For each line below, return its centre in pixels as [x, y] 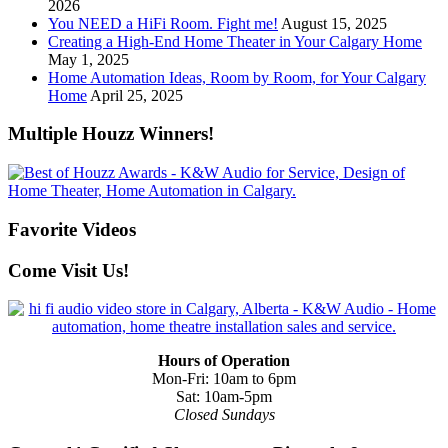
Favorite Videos [72, 229]
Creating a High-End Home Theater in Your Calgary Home [235, 41]
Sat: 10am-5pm [224, 397]
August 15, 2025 [334, 23]
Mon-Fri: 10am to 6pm [224, 379]
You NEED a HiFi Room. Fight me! [163, 23]
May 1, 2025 [88, 59]
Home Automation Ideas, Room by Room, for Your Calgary [237, 77]
